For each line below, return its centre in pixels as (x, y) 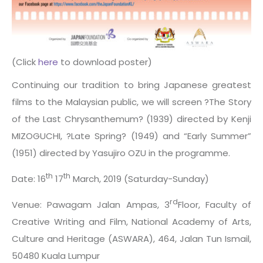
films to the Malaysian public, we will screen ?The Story (131, 102)
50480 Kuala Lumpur (56, 255)
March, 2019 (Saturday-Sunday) (140, 178)
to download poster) (105, 62)
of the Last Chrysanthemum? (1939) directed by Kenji (131, 119)
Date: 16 (29, 178)
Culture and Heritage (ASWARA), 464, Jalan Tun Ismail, (131, 238)
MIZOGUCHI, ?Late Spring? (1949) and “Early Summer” (131, 136)
